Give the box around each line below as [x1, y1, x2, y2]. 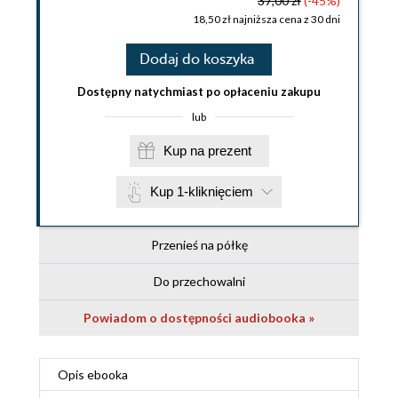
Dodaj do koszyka [139, 52, 254, 68]
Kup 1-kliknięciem [150, 184, 253, 200]
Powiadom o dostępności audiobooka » [84, 310, 314, 326]
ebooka [87, 367, 128, 383]
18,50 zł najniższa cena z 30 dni [193, 12, 340, 27]
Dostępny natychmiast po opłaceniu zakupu [77, 84, 321, 99]
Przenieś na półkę [150, 237, 248, 253]
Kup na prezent [207, 143, 251, 159]
